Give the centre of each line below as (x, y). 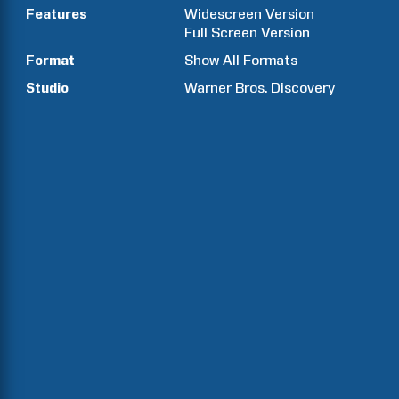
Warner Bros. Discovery (260, 88)
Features (57, 14)
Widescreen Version (250, 14)
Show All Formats (241, 60)
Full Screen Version (248, 33)
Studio (47, 88)
